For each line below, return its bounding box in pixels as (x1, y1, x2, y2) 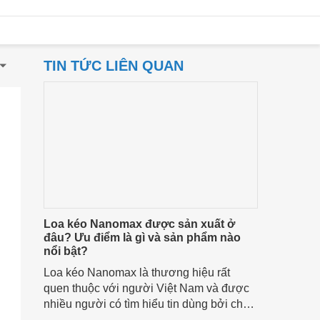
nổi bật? (44, 245, 88, 257)
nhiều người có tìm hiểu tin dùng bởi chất (44, 298, 252, 310)
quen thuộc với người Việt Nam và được (44, 282, 249, 294)
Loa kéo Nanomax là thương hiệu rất (44, 266, 230, 279)
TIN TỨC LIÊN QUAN (44, 58, 184, 74)
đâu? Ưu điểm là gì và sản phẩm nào (44, 231, 241, 244)
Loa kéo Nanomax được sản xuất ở (44, 218, 235, 230)
